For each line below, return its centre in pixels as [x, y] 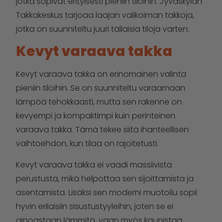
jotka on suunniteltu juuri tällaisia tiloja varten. [103, 29]
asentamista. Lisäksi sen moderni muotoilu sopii [107, 192]
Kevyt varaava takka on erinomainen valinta [101, 74]
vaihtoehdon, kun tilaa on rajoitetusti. [87, 144]
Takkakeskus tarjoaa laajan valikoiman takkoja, [105, 15]
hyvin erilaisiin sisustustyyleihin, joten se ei [95, 206]
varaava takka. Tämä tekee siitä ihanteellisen [102, 130]
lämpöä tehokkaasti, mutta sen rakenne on [99, 102]
